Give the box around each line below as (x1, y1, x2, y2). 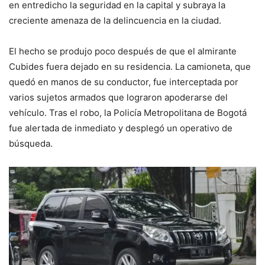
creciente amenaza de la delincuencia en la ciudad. (9, 15, 221, 27)
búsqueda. (9, 138, 53, 150)
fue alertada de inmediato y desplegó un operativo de (9, 122, 232, 134)
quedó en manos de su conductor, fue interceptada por (9, 76, 238, 88)
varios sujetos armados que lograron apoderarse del (9, 92, 228, 104)
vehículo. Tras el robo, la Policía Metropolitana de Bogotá (9, 107, 247, 119)
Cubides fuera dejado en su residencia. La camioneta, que (9, 61, 251, 73)
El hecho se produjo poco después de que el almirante (9, 46, 237, 57)
